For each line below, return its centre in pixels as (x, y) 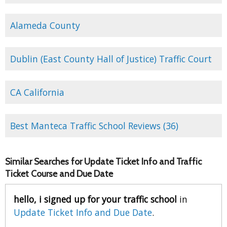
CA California (37, 92)
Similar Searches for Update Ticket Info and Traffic (103, 161)
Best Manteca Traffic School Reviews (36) (94, 126)
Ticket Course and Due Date (59, 173)
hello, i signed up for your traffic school (95, 199)
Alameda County (45, 26)
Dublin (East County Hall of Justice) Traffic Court (111, 59)
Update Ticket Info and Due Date (83, 212)
